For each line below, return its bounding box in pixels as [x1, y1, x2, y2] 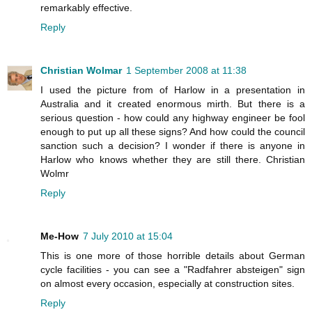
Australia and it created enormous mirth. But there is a [40, 97, 305, 109]
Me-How [40, 230, 79, 242]
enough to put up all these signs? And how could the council [40, 125, 305, 137]
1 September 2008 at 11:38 [126, 64, 247, 76]
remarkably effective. [40, 1, 132, 13]
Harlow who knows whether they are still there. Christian [40, 153, 305, 165]
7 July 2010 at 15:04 [83, 230, 173, 242]
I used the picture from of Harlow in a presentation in [40, 84, 305, 95]
